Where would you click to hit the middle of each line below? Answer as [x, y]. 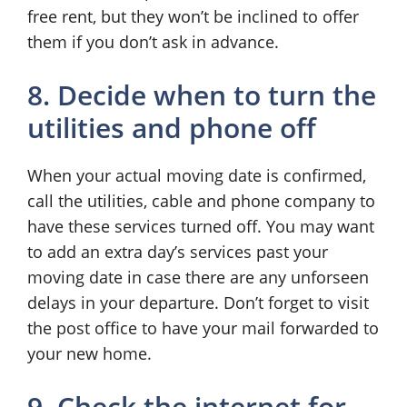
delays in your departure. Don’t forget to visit [198, 303]
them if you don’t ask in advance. [153, 42]
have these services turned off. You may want [201, 226]
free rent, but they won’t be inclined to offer [193, 16]
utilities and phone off [172, 128]
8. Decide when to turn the [202, 95]
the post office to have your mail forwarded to [203, 328]
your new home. [89, 353]
